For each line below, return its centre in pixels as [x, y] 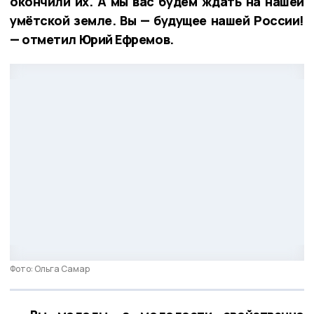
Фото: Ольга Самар [50, 268]
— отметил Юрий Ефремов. [92, 39]
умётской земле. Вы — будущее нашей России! [157, 20]
